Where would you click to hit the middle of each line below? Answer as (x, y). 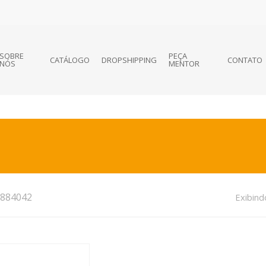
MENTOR (184, 64)
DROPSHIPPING (129, 60)
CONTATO (245, 60)
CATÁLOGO (70, 60)
